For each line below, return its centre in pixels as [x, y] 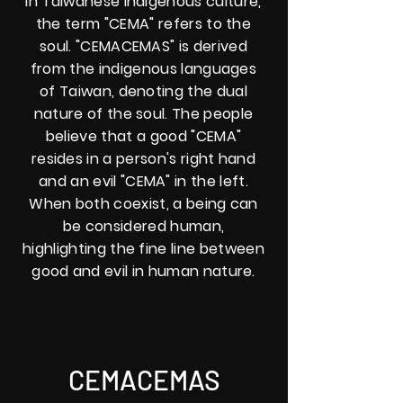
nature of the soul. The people [143, 114]
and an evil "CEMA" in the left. [143, 181]
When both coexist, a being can [143, 204]
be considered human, [143, 226]
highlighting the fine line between [143, 249]
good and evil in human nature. [143, 271]
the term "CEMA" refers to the [143, 24]
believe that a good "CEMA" [143, 136]
